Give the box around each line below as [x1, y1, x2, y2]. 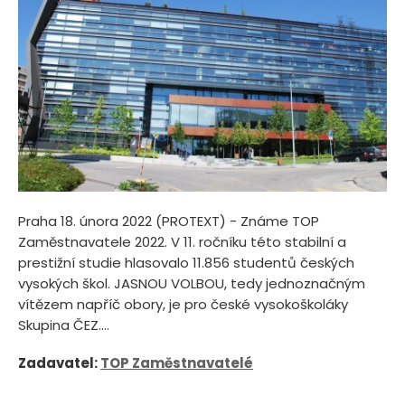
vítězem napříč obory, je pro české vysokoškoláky [18, 294, 348, 314]
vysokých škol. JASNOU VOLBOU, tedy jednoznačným [18, 273, 365, 293]
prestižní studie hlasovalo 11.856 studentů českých [18, 252, 354, 272]
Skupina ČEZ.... [18, 315, 109, 334]
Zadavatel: [18, 353, 100, 372]
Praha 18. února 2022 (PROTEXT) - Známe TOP [18, 211, 319, 231]
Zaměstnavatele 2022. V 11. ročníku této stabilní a [18, 231, 346, 251]
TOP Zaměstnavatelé [100, 353, 253, 372]
